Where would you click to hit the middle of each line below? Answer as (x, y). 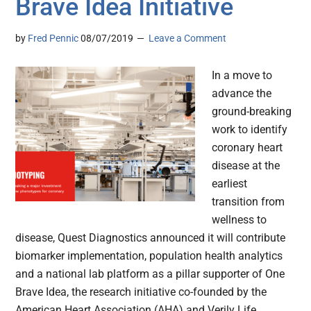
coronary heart (247, 148)
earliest (230, 184)
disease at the (246, 166)
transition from (249, 202)
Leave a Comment (188, 39)
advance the (242, 94)
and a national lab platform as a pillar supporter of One (150, 274)
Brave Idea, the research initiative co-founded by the (141, 292)
